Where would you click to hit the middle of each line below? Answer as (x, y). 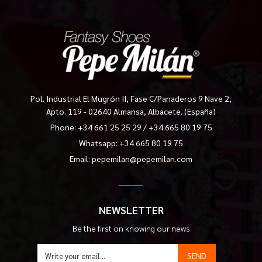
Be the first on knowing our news (131, 228)
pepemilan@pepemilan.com (142, 158)
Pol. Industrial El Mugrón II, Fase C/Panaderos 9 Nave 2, (131, 98)
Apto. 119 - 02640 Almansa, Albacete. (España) (131, 111)
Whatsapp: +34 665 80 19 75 (131, 143)
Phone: (64, 127)
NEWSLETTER (131, 210)
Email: (81, 158)
